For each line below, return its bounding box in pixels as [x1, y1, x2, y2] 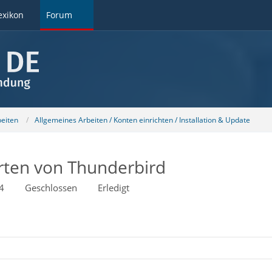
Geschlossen [24, 182, 77, 194]
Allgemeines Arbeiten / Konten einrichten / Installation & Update [34, 114, 250, 125]
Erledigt [97, 182, 129, 194]
